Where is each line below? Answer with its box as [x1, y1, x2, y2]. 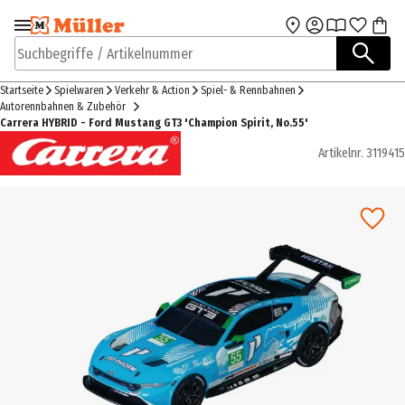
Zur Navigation [29, 24, 123, 41]
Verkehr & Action [115, 84, 190, 97]
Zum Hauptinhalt [211, 24, 318, 41]
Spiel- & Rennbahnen [201, 84, 296, 97]
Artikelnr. [318, 146, 363, 162]
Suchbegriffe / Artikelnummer [14, 53, 190, 71]
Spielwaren [54, 84, 104, 97]
